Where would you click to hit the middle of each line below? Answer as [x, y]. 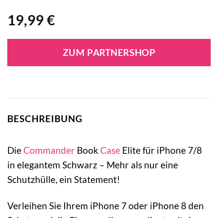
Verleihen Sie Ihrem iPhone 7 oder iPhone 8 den [106, 206]
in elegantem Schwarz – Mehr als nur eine [93, 164]
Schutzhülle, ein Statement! [64, 179]
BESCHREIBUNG [45, 119]
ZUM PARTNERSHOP [109, 53]
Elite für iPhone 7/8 [161, 150]
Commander [49, 150]
